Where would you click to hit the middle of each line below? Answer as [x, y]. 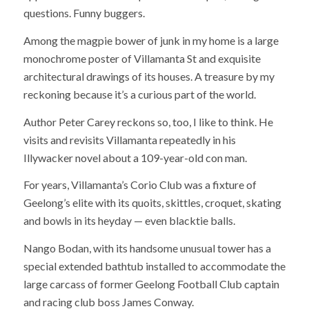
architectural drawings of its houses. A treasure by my [149, 76]
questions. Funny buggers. [84, 13]
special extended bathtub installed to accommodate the [154, 266]
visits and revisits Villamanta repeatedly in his [129, 139]
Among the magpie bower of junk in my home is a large [151, 40]
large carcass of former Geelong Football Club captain [151, 283]
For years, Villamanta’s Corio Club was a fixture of [140, 185]
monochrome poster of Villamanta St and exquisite [142, 58]
